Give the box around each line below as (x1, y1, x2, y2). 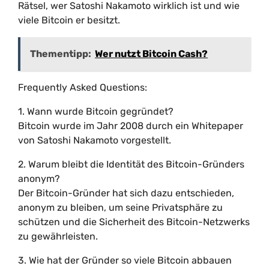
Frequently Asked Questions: (18, 82, 147, 93)
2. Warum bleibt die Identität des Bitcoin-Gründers (18, 159, 244, 170)
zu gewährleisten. (18, 231, 98, 242)
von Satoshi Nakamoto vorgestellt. (18, 134, 171, 146)
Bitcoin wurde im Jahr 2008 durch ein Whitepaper (18, 120, 243, 131)
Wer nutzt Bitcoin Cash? (95, 48, 208, 59)
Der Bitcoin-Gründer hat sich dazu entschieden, (18, 187, 234, 199)
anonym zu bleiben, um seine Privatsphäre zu (18, 202, 223, 213)
